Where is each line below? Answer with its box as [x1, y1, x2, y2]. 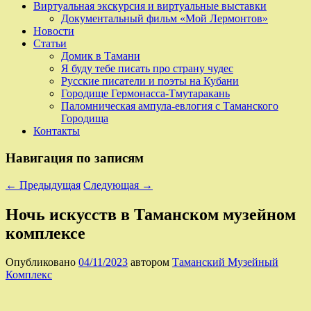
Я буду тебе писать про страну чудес [61, 62, 233, 75]
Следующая [83, 178, 142, 191]
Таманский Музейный [172, 256, 278, 269]
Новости [33, 25, 74, 37]
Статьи [33, 37, 67, 50]
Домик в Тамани [61, 50, 140, 62]
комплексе [6, 224, 85, 242]
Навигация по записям [6, 150, 144, 165]
